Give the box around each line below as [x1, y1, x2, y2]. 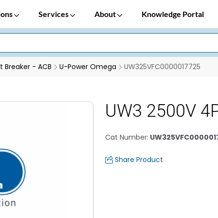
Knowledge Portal [142, 9, 204, 18]
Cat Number [105, 132, 147, 142]
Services [38, 9, 70, 18]
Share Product [115, 155, 163, 164]
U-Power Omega [59, 62, 116, 72]
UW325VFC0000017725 [124, 62, 200, 72]
